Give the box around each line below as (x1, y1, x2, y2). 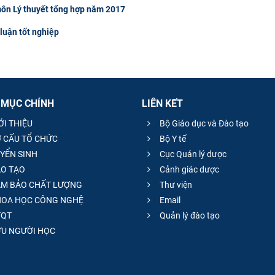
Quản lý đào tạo (158, 211, 220, 221)
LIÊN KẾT (142, 98, 183, 110)
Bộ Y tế (158, 134, 186, 144)
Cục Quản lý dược (158, 149, 227, 160)
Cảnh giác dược (158, 165, 219, 175)
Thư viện (158, 180, 192, 190)
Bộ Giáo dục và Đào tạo (158, 118, 249, 129)
